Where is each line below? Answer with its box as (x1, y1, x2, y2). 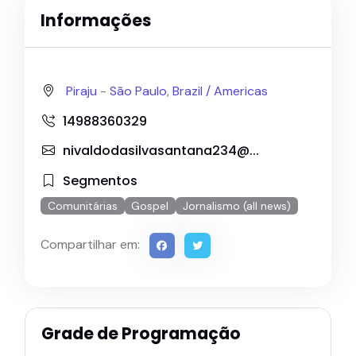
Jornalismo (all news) (183, 199, 292, 213)
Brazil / (172, 83, 214, 100)
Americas (214, 83, 268, 100)
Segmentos (63, 171, 137, 190)
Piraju (66, 83, 97, 100)
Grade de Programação (41, 322, 241, 345)
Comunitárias (47, 199, 118, 213)
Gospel (131, 199, 169, 213)
